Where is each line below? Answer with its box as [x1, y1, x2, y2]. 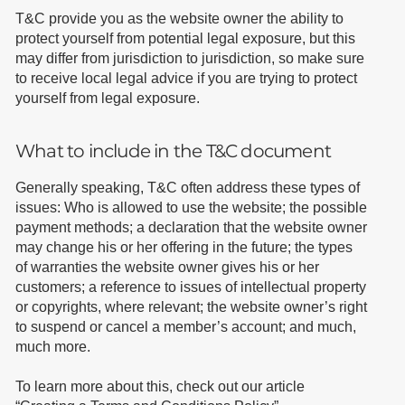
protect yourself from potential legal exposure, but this [14, 30, 355, 46]
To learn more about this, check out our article [14, 379, 305, 395]
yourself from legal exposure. [14, 89, 200, 106]
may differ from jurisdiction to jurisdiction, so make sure [14, 50, 364, 66]
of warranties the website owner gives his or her [14, 259, 319, 276]
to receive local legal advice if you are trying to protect [14, 70, 357, 86]
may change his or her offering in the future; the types [14, 240, 353, 256]
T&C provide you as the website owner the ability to [14, 10, 344, 26]
